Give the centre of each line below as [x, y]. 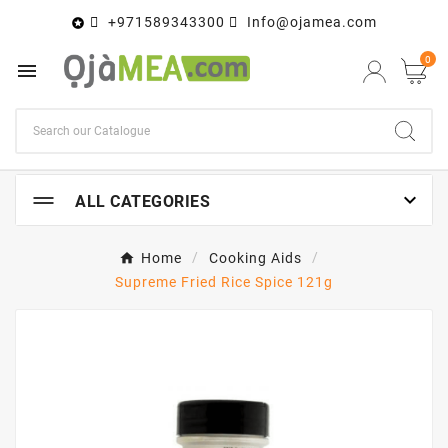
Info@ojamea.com [312, 22]
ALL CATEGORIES [142, 202]
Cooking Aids [255, 258]
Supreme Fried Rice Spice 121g [224, 282]
